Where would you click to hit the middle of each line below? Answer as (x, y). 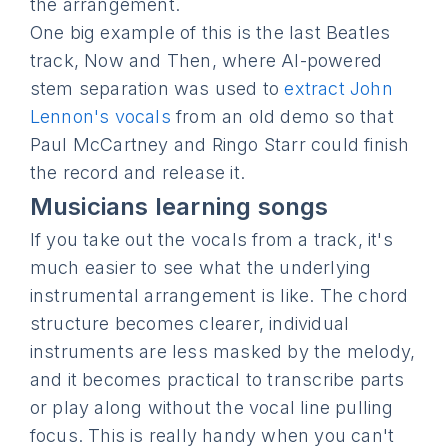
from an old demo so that (282, 116)
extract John (338, 88)
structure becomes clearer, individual (189, 323)
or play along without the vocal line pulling (211, 407)
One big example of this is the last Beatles (210, 32)
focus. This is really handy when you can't (212, 435)
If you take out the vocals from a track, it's (211, 239)
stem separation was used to (157, 88)
